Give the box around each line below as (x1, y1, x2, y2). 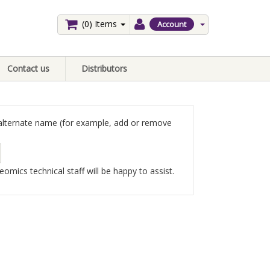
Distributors (81, 63, 127, 74)
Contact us (7, 63, 49, 74)
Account (157, 19, 186, 30)
